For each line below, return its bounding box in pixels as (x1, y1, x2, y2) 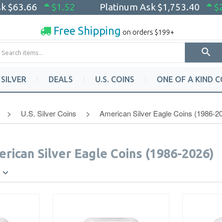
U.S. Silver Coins (20, 108, 76, 118)
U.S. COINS (95, 75, 134, 84)
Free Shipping (51, 24, 121, 37)
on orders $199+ (120, 28, 174, 36)
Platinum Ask (100, 1, 158, 12)
